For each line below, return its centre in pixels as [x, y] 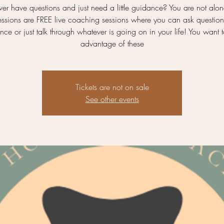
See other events [112, 99]
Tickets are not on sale [112, 87]
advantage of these [112, 43]
